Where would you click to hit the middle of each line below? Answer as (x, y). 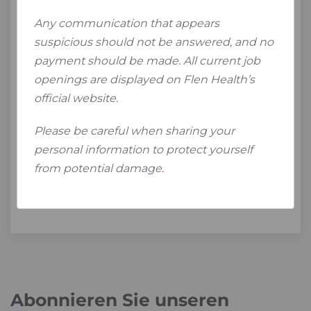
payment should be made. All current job (147, 61)
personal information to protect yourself (143, 150)
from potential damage (98, 168)
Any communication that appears (127, 23)
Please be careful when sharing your (134, 131)
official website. (76, 98)
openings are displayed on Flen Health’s (144, 79)
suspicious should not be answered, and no (154, 42)
